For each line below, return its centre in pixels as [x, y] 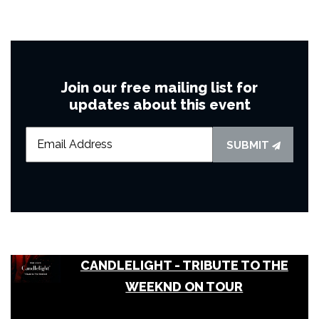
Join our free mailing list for [159, 87]
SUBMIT [249, 145]
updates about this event [159, 104]
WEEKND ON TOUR [184, 286]
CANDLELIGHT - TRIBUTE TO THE [184, 265]
